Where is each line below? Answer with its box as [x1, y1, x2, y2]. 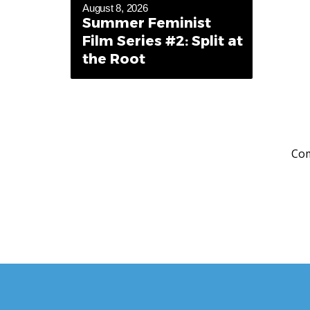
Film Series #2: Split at [82, 32, 243, 49]
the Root [82, 50, 145, 67]
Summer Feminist [82, 14, 211, 31]
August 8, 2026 [82, 1, 148, 14]
